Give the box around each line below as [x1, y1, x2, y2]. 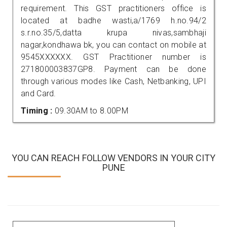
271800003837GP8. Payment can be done [21, 64, 206, 74]
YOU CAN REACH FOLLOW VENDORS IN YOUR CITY [12, 152, 215, 163]
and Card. [21, 88, 56, 98]
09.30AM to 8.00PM [54, 105, 128, 116]
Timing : [21, 105, 55, 116]
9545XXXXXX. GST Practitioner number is [21, 52, 206, 62]
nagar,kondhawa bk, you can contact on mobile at [21, 40, 206, 50]
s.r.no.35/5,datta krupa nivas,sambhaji [21, 27, 206, 37]
